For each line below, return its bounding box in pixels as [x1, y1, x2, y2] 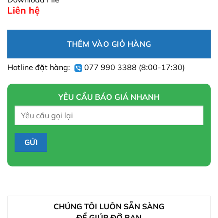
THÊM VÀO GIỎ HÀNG [67, 39, 151, 49]
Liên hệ [7, 4, 40, 17]
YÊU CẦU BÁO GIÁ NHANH [58, 91, 160, 102]
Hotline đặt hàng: [7, 62, 72, 73]
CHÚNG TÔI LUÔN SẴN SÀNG [54, 201, 164, 212]
